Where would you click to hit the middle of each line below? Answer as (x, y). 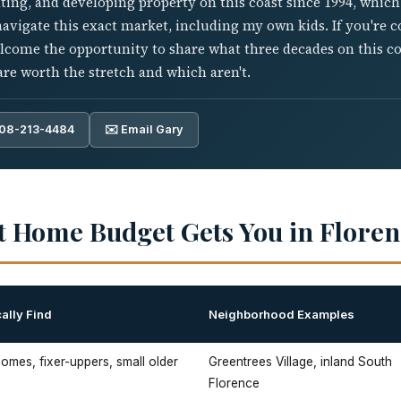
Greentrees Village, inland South (300, 362)
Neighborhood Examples (282, 314)
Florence (234, 383)
